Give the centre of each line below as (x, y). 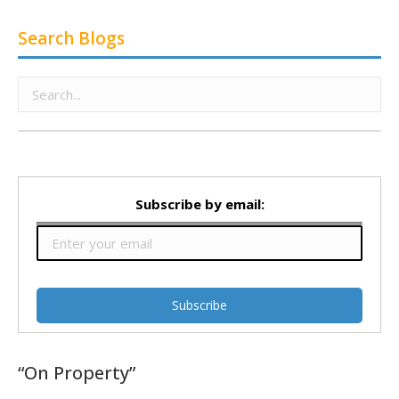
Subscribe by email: (199, 204)
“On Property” (77, 373)
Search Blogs (71, 38)
